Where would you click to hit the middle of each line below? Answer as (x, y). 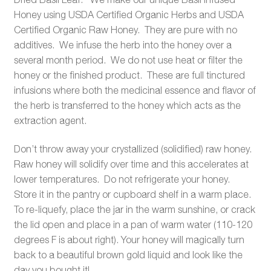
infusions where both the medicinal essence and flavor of (135, 90)
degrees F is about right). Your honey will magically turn (129, 240)
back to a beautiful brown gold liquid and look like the (128, 255)
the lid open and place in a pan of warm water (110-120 (133, 225)
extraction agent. (50, 120)
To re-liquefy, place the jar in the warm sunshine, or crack (134, 210)
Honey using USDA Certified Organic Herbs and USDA (129, 14)
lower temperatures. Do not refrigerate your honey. (123, 179)
